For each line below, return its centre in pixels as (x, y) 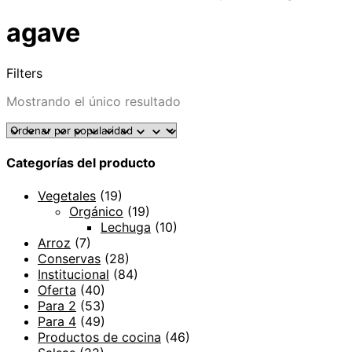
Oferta (57, 290)
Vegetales (67, 195)
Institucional (73, 274)
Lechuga (126, 227)
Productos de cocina (99, 337)
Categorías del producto (81, 163)
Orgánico (96, 211)
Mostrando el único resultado (93, 102)
